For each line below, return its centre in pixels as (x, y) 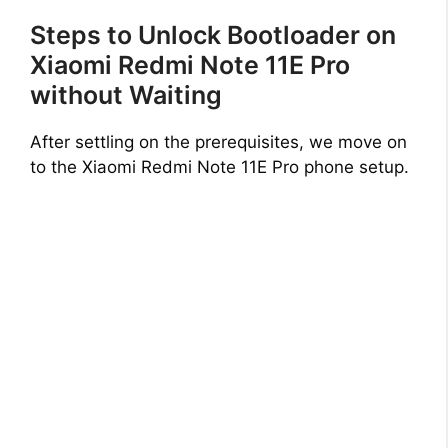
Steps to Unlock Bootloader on (213, 35)
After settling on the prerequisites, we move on (218, 142)
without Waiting (126, 95)
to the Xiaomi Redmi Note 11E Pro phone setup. (219, 167)
